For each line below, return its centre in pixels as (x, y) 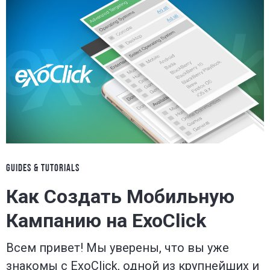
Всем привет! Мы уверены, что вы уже (118, 247)
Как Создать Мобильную (120, 196)
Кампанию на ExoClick (106, 220)
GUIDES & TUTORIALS (43, 168)
